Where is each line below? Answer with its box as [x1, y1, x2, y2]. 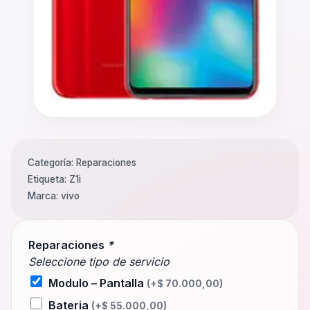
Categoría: [28, 157, 76, 169]
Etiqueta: [28, 174, 69, 185]
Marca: [28, 190, 61, 202]
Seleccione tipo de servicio [28, 255, 170, 269]
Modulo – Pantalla [48, 276, 147, 291]
